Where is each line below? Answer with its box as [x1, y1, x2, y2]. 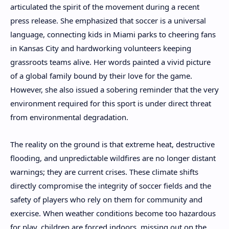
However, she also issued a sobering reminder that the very [10, 84, 219, 95]
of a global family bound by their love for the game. [10, 71, 192, 81]
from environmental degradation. [10, 112, 128, 123]
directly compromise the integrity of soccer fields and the [10, 180, 211, 191]
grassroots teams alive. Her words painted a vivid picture [10, 57, 211, 67]
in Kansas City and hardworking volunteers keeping [10, 43, 191, 54]
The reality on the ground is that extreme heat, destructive [10, 139, 215, 149]
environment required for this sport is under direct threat [10, 98, 211, 109]
